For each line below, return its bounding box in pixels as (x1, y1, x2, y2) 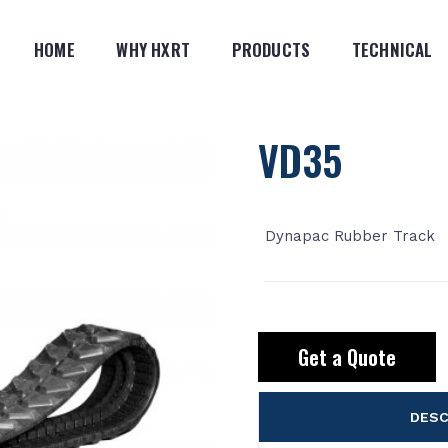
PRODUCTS (231, 37, 311, 62)
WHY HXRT (116, 37, 191, 62)
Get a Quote (297, 342, 396, 372)
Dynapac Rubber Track (264, 227, 435, 245)
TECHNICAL (351, 37, 433, 62)
